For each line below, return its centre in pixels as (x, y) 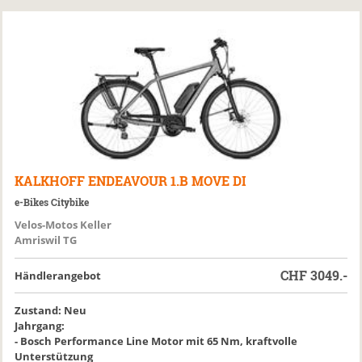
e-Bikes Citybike (52, 202)
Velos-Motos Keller (63, 225)
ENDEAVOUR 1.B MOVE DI (168, 181)
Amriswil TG (46, 240)
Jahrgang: (40, 326)
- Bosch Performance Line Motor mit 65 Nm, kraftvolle (156, 341)
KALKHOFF (50, 181)
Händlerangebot (58, 276)
